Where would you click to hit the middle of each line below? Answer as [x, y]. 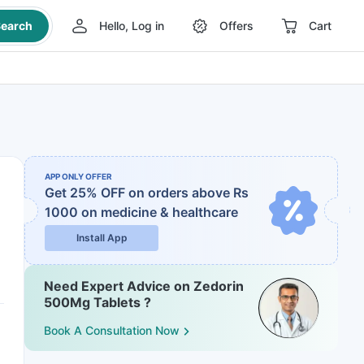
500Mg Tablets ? [97, 302]
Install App [102, 238]
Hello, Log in [131, 26]
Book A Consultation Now [112, 331]
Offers [236, 26]
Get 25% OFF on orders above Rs [147, 193]
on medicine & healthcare [160, 212]
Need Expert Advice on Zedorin [144, 286]
